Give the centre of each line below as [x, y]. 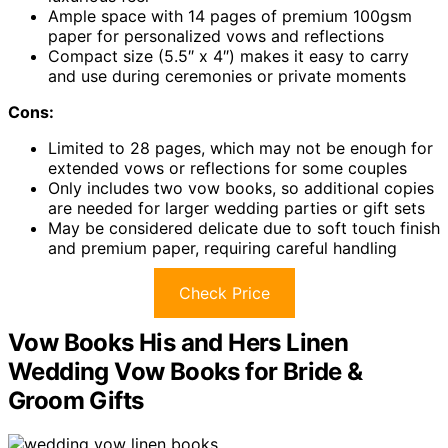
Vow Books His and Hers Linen [178, 342]
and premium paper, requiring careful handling [222, 247]
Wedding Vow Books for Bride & [185, 371]
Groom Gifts [76, 400]
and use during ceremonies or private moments [227, 75]
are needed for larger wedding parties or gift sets [236, 207]
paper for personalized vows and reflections [216, 35]
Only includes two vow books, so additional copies [241, 187]
